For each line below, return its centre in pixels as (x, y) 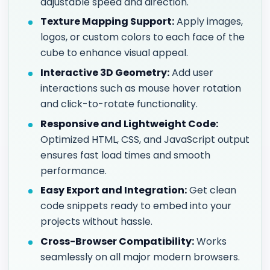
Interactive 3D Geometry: (105, 72)
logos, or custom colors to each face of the (143, 37)
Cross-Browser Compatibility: (118, 242)
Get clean (212, 190)
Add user (192, 72)
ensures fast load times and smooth (126, 155)
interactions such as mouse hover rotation (141, 88)
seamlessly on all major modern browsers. (140, 257)
